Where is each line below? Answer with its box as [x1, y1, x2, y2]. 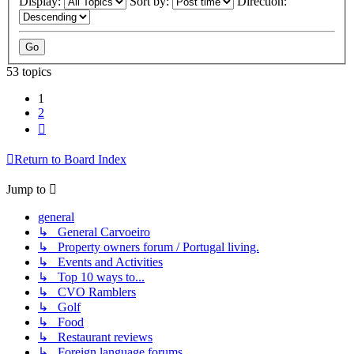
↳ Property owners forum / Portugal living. [38, 240, 259, 254]
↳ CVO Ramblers [38, 285, 136, 299]
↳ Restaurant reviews [38, 330, 153, 345]
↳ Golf [38, 300, 81, 314]
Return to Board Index [14, 153, 126, 167]
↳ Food [38, 315, 84, 330]
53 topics [6, 65, 51, 79]
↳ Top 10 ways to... [38, 270, 145, 284]
